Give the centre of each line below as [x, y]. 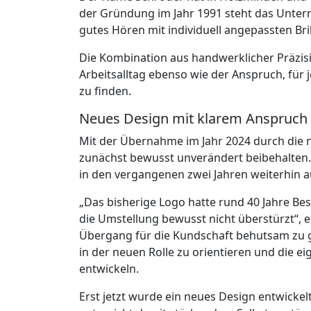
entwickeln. [109, 268]
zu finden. [105, 91]
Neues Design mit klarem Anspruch [193, 118]
